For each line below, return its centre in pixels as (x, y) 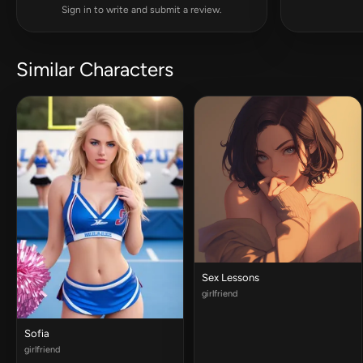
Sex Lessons (231, 278)
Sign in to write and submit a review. (142, 10)
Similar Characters (95, 69)
